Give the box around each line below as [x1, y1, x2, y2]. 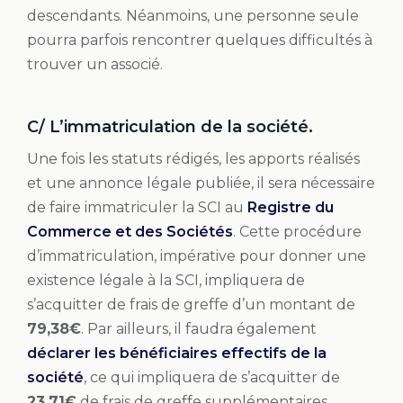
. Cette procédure [233, 222, 362, 240]
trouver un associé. [27, 55, 163, 73]
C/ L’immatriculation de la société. [27, 116, 313, 137]
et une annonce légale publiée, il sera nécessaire [27, 174, 375, 192]
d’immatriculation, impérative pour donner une [27, 246, 366, 264]
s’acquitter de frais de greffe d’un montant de [27, 295, 355, 313]
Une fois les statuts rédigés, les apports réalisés [27, 149, 360, 167]
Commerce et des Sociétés [27, 222, 233, 240]
